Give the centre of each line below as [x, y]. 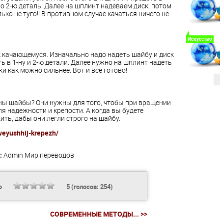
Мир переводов [49, 155]
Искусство [200, 39]
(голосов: [85, 187]
